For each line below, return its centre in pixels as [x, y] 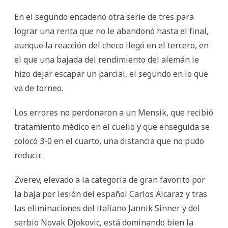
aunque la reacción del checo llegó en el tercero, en [111, 45]
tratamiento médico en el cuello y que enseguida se [112, 126]
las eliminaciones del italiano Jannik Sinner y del [107, 208]
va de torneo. [39, 88]
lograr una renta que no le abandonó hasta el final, [111, 31]
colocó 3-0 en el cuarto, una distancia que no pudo [109, 141]
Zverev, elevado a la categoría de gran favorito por [110, 179]
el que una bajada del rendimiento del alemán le [107, 59]
